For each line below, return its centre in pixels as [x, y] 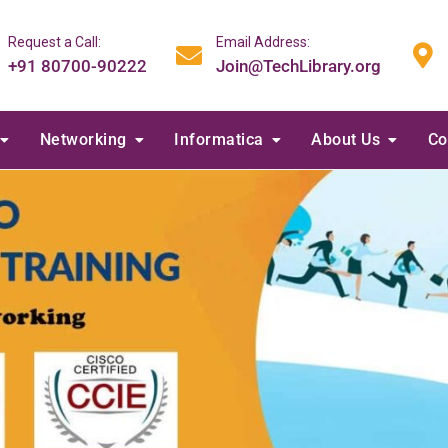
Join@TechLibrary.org [298, 65]
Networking [83, 139]
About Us [345, 139]
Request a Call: [54, 41]
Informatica [219, 139]
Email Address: [263, 41]
